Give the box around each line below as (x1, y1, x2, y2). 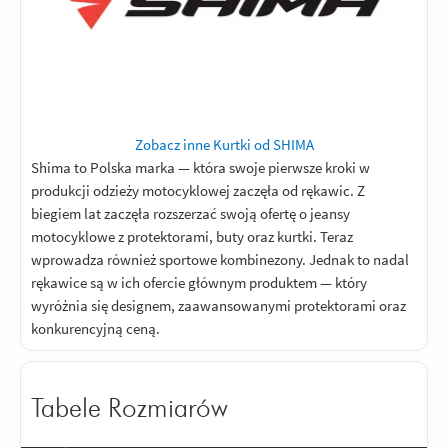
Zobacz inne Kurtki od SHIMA (134, 134, 314, 154)
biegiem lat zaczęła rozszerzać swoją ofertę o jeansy (31, 203, 350, 223)
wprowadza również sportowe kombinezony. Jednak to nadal (31, 249, 409, 269)
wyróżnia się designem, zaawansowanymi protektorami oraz (31, 295, 406, 315)
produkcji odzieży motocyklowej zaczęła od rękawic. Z (31, 180, 365, 200)
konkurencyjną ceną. (31, 318, 163, 338)
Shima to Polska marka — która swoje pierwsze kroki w (31, 157, 370, 177)
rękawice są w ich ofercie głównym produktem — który (31, 272, 367, 292)
